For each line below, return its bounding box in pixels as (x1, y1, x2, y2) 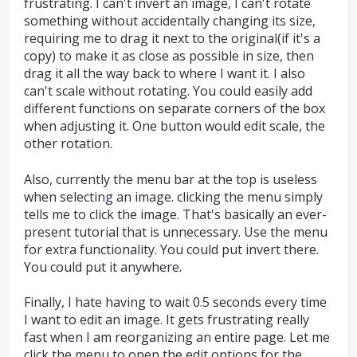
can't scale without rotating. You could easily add (24, 82, 312, 100)
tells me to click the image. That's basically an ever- (24, 205, 327, 223)
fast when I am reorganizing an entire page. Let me (24, 328, 330, 347)
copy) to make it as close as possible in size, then (24, 47, 314, 65)
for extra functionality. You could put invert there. (24, 240, 319, 258)
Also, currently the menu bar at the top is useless (24, 170, 317, 188)
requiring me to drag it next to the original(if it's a (24, 29, 320, 48)
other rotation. (24, 135, 112, 153)
